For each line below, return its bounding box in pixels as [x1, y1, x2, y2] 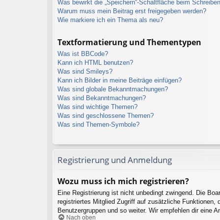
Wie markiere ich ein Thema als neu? [57, 16, 163, 24]
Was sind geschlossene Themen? [57, 111, 154, 119]
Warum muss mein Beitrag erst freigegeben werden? [57, 7, 206, 15]
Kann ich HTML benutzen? [57, 58, 133, 66]
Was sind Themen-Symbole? [57, 120, 139, 128]
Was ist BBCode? [57, 50, 108, 57]
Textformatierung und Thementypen [57, 36, 201, 48]
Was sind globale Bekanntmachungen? [57, 85, 168, 93]
